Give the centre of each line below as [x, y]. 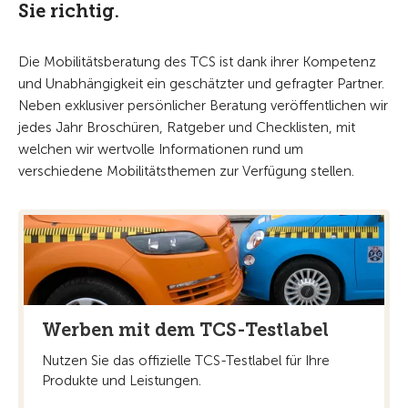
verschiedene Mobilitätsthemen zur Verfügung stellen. [186, 171]
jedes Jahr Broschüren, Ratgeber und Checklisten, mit [187, 127]
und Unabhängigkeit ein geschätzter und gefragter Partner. [201, 84]
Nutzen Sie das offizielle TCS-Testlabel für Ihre [186, 361]
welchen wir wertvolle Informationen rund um [161, 149]
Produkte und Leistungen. [122, 381]
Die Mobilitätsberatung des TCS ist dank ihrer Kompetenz [197, 62]
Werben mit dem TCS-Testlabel [185, 330]
